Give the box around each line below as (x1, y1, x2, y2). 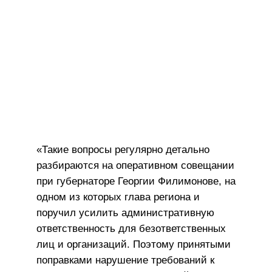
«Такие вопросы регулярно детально (36, 143, 209, 155)
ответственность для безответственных (36, 222, 226, 234)
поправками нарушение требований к (36, 254, 214, 266)
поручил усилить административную (36, 206, 214, 219)
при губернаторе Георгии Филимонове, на (36, 175, 236, 187)
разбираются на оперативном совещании (36, 159, 234, 171)
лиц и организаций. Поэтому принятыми (36, 238, 231, 250)
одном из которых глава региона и (36, 191, 200, 203)
